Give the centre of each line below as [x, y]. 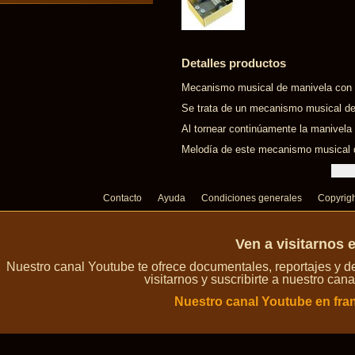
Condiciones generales [252, 198]
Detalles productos [234, 63]
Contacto [122, 198]
